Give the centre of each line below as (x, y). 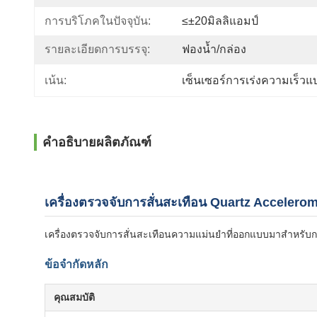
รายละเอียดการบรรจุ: (97, 49)
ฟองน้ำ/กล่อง (214, 49)
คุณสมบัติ (74, 297)
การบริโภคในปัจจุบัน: (98, 21)
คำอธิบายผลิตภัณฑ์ (97, 142)
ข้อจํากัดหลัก (76, 264)
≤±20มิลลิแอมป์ (220, 21)
